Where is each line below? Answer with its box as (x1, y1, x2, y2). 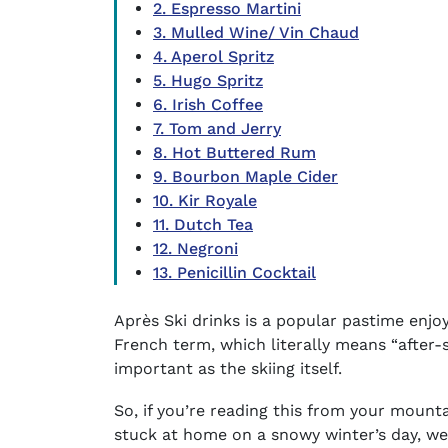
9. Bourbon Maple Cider (153, 166, 338, 186)
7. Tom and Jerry (153, 118, 281, 138)
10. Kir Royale (153, 190, 257, 210)
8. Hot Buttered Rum (153, 142, 316, 162)
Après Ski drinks (114, 310, 240, 330)
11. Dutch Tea (153, 214, 253, 234)
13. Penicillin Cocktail (153, 262, 316, 282)
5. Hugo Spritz (153, 70, 263, 90)
